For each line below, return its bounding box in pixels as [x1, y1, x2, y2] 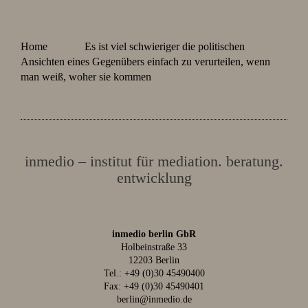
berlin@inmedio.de [116, 294, 192, 305]
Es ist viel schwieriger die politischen [85, 41, 245, 52]
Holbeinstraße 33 [121, 242, 187, 252]
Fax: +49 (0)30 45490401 [104, 281, 204, 291]
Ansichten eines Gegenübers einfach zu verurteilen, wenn [21, 56, 270, 67]
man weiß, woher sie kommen [21, 71, 151, 82]
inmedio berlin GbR [112, 229, 196, 239]
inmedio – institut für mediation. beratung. [25, 153, 283, 170]
